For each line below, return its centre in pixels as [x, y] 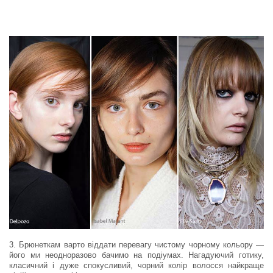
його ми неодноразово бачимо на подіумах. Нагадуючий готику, [136, 255]
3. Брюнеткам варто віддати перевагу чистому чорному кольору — [136, 245]
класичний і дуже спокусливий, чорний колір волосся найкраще [136, 266]
